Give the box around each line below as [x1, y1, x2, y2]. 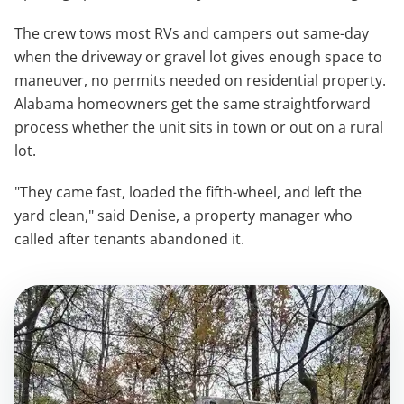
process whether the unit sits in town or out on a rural [14, 117, 383, 137]
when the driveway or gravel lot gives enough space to [14, 47, 382, 67]
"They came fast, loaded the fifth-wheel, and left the [14, 182, 362, 202]
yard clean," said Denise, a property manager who [14, 206, 353, 225]
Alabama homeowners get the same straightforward [14, 94, 371, 114]
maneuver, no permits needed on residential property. [14, 70, 386, 90]
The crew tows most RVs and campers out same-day [14, 23, 369, 43]
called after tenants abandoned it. [14, 229, 244, 249]
